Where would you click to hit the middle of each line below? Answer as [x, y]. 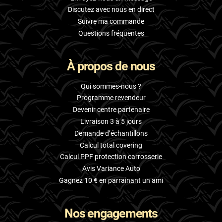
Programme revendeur [111, 98]
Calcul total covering [111, 145]
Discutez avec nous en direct [111, 10]
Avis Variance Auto [111, 169]
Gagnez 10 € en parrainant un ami [111, 180]
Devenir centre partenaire [111, 110]
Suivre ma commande [111, 22]
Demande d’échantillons [111, 133]
